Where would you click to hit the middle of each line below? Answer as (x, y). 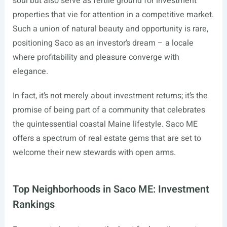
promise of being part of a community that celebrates (109, 110)
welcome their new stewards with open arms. (94, 153)
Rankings (33, 204)
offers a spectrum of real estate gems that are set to (107, 138)
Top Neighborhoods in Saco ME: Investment (111, 189)
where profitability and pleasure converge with (96, 57)
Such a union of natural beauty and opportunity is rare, (110, 29)
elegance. (30, 71)
